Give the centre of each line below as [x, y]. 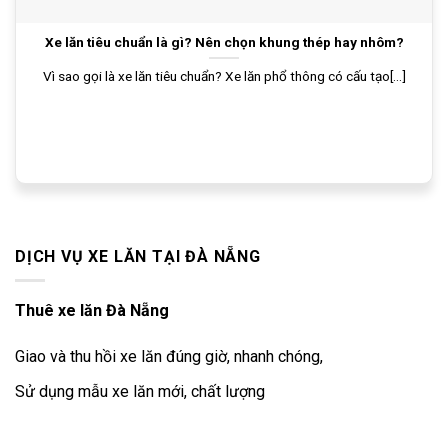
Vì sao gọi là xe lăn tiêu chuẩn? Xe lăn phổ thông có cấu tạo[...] [224, 76]
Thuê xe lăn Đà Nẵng [92, 311]
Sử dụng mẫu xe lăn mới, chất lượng [140, 391]
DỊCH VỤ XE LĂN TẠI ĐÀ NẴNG [138, 256]
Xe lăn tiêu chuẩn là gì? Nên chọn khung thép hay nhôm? [224, 41]
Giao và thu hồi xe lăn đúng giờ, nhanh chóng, [169, 357]
